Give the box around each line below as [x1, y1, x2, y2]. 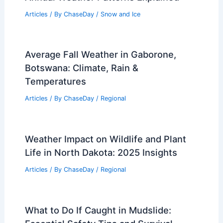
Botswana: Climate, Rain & [24, 62, 138, 74]
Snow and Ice [100, 10, 140, 18]
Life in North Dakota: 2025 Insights [24, 147, 177, 158]
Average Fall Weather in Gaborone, [24, 49, 176, 60]
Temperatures [24, 76, 86, 87]
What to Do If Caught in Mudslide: [24, 204, 171, 216]
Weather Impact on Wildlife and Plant [24, 133, 186, 145]
